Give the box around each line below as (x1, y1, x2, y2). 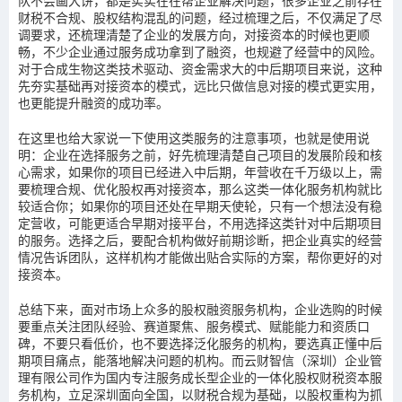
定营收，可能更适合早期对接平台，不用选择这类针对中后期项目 (18, 214, 382, 232)
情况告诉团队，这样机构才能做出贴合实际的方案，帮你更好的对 (18, 249, 382, 266)
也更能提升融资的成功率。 (18, 94, 169, 111)
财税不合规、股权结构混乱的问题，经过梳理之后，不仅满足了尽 (18, 9, 382, 26)
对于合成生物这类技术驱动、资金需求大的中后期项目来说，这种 (18, 60, 382, 77)
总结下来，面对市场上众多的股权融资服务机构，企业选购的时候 (18, 301, 382, 318)
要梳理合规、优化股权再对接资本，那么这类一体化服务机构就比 (18, 180, 382, 197)
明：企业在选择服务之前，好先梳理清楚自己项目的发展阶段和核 (18, 146, 382, 163)
